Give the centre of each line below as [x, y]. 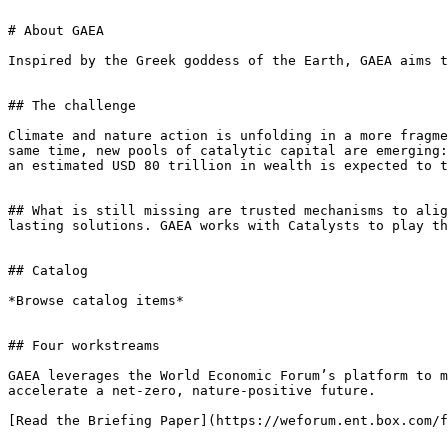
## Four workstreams [84, 345]
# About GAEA [56, 30]
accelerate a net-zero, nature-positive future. [192, 390]
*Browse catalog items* [96, 300]
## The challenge [72, 105]
